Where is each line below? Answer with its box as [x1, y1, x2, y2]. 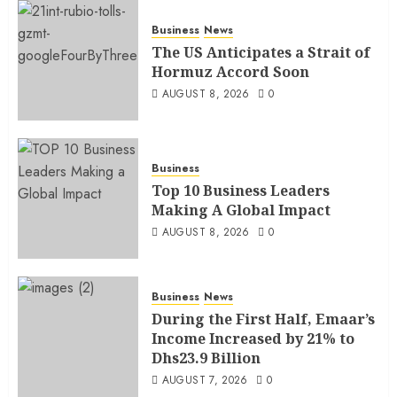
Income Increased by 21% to [152, 328, 354, 348]
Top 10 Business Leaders [152, 180, 330, 200]
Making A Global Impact [152, 199, 331, 220]
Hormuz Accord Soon [152, 61, 309, 82]
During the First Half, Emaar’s [152, 308, 375, 329]
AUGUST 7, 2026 [161, 371, 248, 388]
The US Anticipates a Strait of [152, 42, 370, 62]
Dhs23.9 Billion [152, 347, 261, 368]
